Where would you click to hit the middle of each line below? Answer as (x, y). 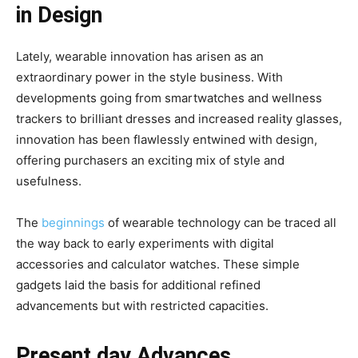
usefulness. (49, 181)
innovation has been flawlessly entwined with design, (167, 140)
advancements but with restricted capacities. (142, 306)
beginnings (73, 223)
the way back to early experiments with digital (145, 244)
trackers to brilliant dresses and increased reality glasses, (179, 119)
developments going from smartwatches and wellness (169, 98)
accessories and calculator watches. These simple (158, 265)
